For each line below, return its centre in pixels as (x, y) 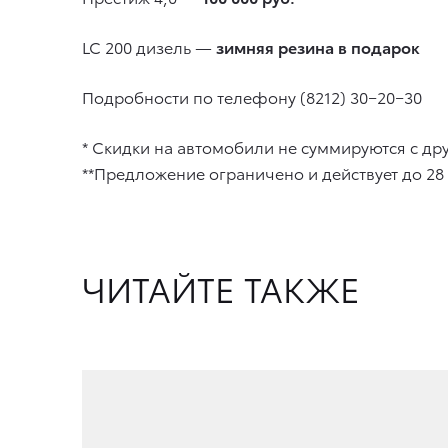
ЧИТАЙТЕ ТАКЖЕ (221, 287)
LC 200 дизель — (149, 46)
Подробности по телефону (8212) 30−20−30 (252, 96)
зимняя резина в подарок (318, 46)
